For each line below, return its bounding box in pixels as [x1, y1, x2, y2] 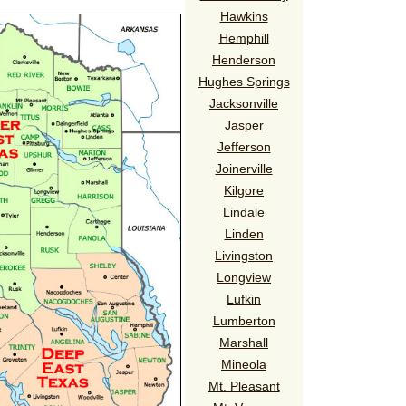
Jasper [224, 117, 264, 132]
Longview [217, 269, 271, 285]
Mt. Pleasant [208, 378, 280, 393]
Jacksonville [209, 95, 278, 111]
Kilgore [224, 182, 264, 198]
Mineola [221, 356, 266, 372]
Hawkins [219, 8, 268, 24]
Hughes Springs [198, 73, 290, 89]
